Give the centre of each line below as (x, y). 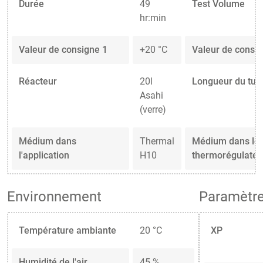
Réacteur (38, 81)
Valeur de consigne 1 (63, 49)
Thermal (157, 141)
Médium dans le (226, 141)
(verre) (153, 109)
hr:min (153, 18)
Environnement (54, 196)
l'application (44, 155)
